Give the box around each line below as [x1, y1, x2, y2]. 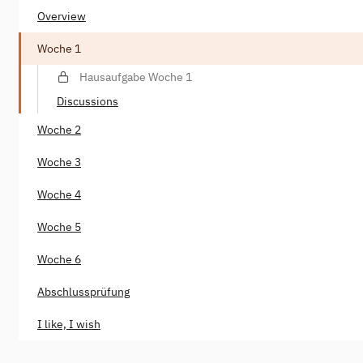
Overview [37, 8, 86, 23]
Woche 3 [37, 154, 81, 169]
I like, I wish [37, 316, 100, 331]
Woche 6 [37, 251, 81, 267]
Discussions [57, 93, 118, 109]
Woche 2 [37, 122, 81, 137]
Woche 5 [37, 219, 81, 234]
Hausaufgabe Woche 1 [79, 69, 192, 84]
